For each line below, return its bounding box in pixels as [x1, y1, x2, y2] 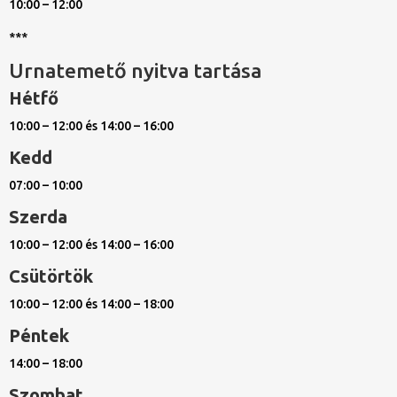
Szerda [9, 206, 67, 228]
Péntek [9, 325, 69, 346]
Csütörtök [9, 266, 93, 287]
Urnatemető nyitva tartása [9, 59, 261, 82]
